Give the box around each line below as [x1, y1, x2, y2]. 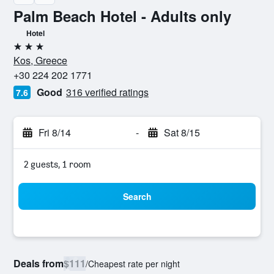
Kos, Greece [13, 53, 67, 67]
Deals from [13, 256, 64, 270]
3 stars [13, 45, 41, 57]
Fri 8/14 [39, 125, 71, 139]
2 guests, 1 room [24, 158, 91, 170]
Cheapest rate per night [88, 257, 180, 270]
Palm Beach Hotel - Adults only [13, 6, 231, 26]
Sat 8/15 [163, 125, 200, 139]
